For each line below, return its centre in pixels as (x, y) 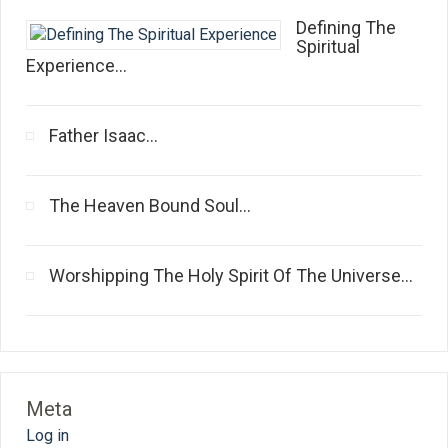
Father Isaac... (103, 135)
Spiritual (328, 46)
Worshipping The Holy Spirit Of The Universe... (231, 275)
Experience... (76, 65)
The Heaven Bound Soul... (150, 205)
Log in (47, 435)
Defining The (346, 27)
